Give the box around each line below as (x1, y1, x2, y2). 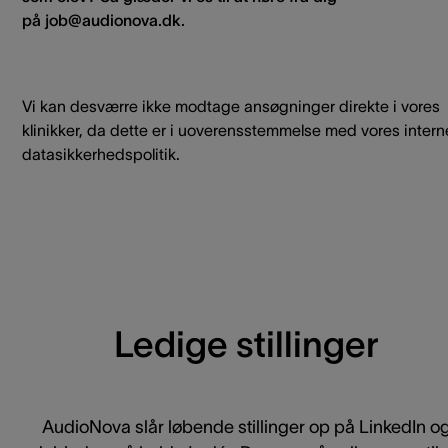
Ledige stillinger (113, 323, 379, 364)
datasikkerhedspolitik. (22, 144, 180, 163)
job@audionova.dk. (45, 10, 185, 29)
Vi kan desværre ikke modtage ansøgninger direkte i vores (22, 96, 440, 115)
